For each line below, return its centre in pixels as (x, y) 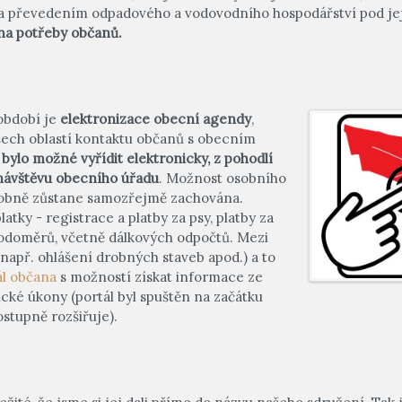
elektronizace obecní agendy (156, 118)
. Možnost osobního (223, 178)
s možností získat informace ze (160, 276)
